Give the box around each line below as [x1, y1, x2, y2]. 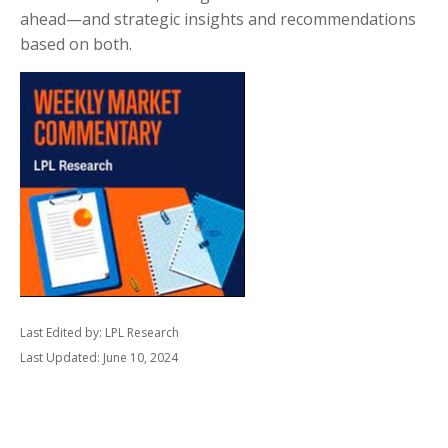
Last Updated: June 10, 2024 [20, 349, 178, 366]
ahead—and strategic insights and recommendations [20, 8, 416, 30]
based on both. [20, 33, 132, 55]
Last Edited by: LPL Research [20, 324, 179, 341]
